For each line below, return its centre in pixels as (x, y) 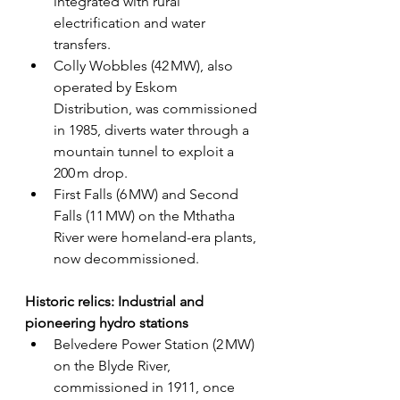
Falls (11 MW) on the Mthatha (146, 216)
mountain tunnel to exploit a (146, 152)
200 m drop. (91, 173)
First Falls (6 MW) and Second (148, 195)
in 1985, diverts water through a (153, 130)
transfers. (82, 45)
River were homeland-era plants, (157, 237)
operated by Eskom (117, 87)
